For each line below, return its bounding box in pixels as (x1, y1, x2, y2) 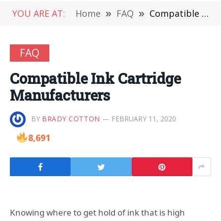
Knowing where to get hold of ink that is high (10, 207, 185, 218)
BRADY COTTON (42, 113, 100, 123)
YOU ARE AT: (12, 7, 65, 19)
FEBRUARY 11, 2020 (111, 113, 176, 123)
